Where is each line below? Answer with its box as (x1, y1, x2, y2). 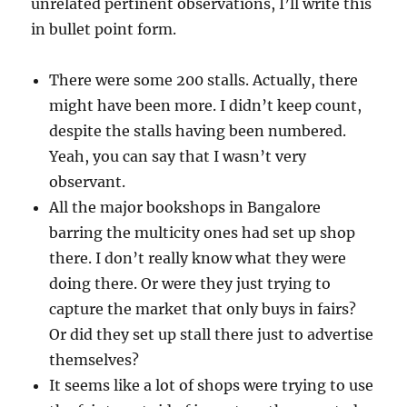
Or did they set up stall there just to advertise (49, 325, 374, 344)
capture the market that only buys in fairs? (49, 300, 357, 319)
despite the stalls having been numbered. (49, 122, 347, 141)
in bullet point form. (31, 20, 177, 39)
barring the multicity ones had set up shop (49, 223, 356, 243)
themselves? (49, 351, 140, 370)
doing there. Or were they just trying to (49, 274, 332, 293)
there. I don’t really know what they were (49, 249, 347, 268)
